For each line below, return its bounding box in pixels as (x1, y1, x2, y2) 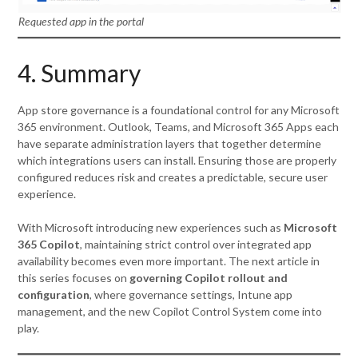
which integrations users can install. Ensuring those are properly (18, 153, 337, 167)
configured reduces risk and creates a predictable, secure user (18, 169, 328, 184)
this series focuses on (18, 270, 130, 284)
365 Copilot (18, 237, 81, 251)
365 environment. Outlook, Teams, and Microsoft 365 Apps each (18, 119, 340, 133)
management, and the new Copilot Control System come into (18, 304, 323, 318)
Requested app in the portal (18, 16, 144, 28)
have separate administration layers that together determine (18, 136, 322, 150)
